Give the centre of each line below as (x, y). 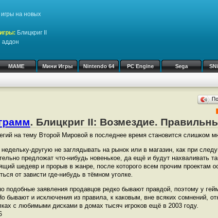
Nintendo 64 (99, 66)
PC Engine (140, 66)
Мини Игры (57, 66)
